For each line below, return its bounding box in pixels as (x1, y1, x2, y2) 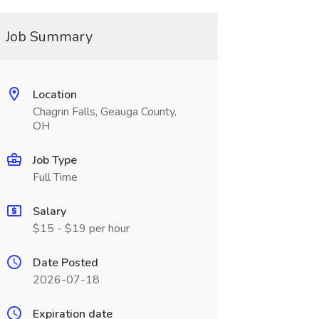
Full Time (32, 169, 78, 185)
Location (32, 87, 77, 103)
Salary (32, 204, 66, 219)
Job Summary (5, 27, 93, 46)
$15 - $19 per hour (32, 221, 130, 236)
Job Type (32, 152, 77, 168)
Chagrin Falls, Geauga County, (32, 104, 177, 120)
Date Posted (32, 255, 98, 271)
